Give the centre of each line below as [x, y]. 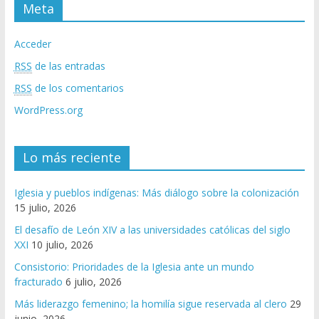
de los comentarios [78, 88]
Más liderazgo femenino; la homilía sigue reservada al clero [150, 304]
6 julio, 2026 [93, 282]
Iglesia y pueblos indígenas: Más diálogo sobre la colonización [156, 193]
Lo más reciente [72, 158]
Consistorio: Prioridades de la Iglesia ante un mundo [134, 267]
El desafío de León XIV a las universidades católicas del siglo [152, 230]
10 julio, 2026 [62, 245]
